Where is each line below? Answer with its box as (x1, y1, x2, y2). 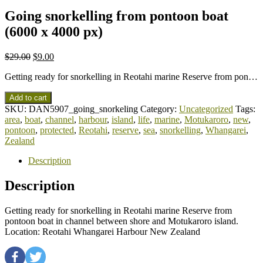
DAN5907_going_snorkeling (29, 103, 138, 114)
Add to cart (9, 93, 47, 102)
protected (40, 124, 74, 135)
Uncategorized (179, 103, 233, 114)
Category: (140, 103, 179, 114)
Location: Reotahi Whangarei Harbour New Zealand (5, 226, 200, 237)
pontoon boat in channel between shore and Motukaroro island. (5, 215, 238, 226)
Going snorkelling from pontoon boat (5, 8, 228, 23)
